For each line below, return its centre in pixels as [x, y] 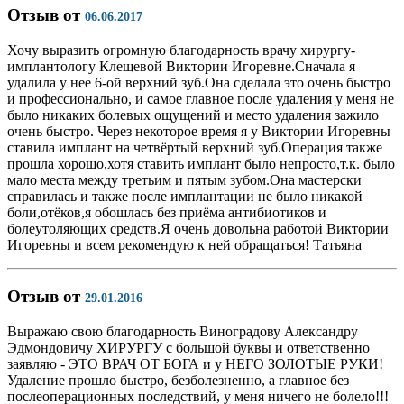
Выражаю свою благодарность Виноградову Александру [183, 331]
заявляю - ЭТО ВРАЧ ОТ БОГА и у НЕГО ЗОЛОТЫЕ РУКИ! [195, 363]
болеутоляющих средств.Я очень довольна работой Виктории [198, 229]
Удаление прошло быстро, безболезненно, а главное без [178, 380]
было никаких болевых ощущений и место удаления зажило [193, 115]
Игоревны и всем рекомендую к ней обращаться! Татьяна [184, 245]
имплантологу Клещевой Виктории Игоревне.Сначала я [181, 67]
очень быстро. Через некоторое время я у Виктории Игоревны [199, 132]
